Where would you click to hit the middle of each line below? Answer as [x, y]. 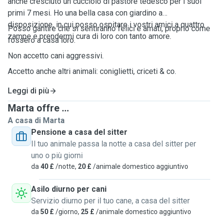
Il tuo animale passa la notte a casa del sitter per [114, 144]
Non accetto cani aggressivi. [57, 56]
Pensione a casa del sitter [79, 132]
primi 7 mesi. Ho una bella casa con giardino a [85, 13]
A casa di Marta [36, 120]
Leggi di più [28, 91]
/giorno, [67, 212]
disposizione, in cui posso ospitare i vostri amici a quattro [106, 25]
